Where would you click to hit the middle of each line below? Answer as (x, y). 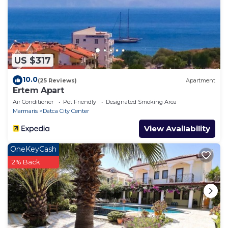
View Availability (177, 129)
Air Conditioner (33, 102)
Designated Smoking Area (141, 102)
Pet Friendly (80, 102)
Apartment (201, 80)
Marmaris (25, 111)
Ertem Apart (38, 91)
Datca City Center (66, 111)
